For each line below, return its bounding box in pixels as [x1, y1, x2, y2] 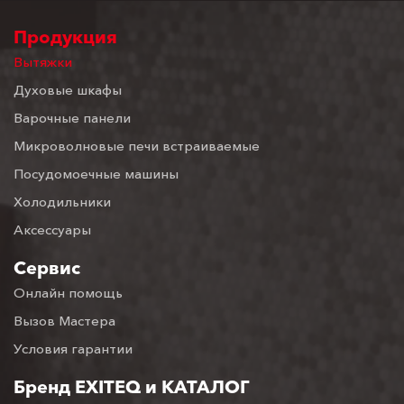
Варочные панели [14, 108, 131, 126]
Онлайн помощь [14, 283, 123, 301]
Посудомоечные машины [14, 164, 179, 182]
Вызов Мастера [14, 311, 115, 329]
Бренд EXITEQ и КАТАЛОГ [14, 375, 249, 398]
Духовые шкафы [14, 80, 122, 98]
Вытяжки [14, 52, 72, 70]
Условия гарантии [14, 339, 133, 357]
